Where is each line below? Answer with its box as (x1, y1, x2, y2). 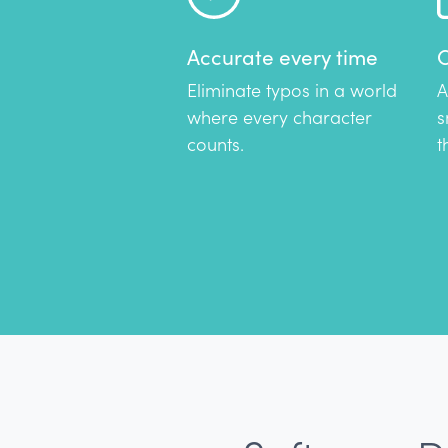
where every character (187, 105, 371, 130)
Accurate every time (187, 43, 378, 72)
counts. (187, 132, 244, 157)
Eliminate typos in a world (187, 78, 397, 103)
